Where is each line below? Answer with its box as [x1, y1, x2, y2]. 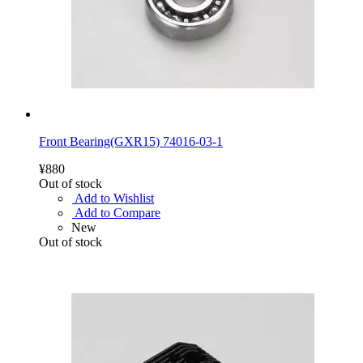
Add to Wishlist [75, 190, 154, 205]
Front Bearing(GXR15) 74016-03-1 [39, 134, 223, 148]
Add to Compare [75, 205, 160, 220]
